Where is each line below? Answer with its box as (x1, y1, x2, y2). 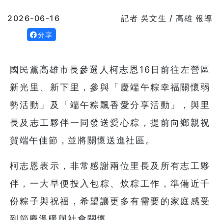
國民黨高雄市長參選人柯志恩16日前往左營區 (10, 64, 210, 75)
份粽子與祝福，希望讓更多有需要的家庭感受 (10, 196, 210, 207)
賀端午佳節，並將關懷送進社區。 (10, 135, 155, 146)
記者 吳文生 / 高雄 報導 (121, 13, 213, 24)
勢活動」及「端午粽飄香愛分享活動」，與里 (10, 100, 210, 110)
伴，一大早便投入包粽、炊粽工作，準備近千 (10, 178, 210, 189)
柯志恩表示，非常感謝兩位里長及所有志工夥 (10, 161, 210, 171)
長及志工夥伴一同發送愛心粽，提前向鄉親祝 (10, 117, 210, 128)
